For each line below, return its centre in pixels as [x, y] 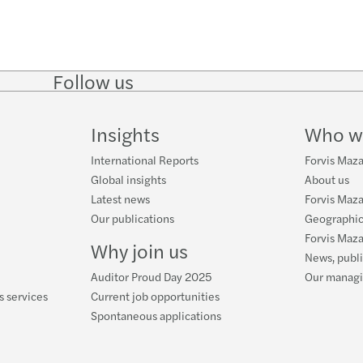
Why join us [139, 250]
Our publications [132, 218]
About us [327, 179]
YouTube [335, 112]
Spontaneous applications [156, 315]
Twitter [254, 112]
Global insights [128, 179]
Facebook [299, 96]
